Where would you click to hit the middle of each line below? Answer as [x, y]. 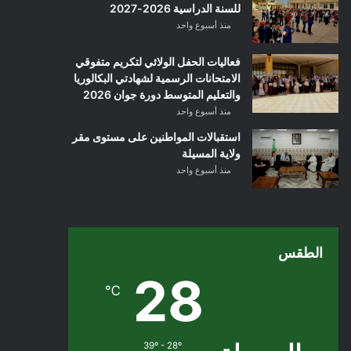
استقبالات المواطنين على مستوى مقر [156, 137]
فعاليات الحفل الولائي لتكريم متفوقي [157, 62]
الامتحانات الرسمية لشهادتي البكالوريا [157, 78]
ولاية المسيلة [211, 153]
